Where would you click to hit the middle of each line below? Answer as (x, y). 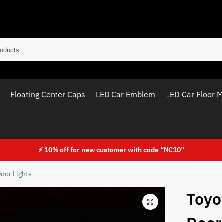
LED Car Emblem (126, 94)
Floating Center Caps (48, 94)
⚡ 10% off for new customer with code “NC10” (111, 150)
